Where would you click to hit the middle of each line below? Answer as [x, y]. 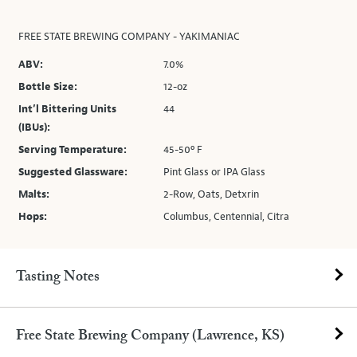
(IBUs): [34, 127]
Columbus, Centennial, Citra [227, 217]
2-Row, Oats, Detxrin [212, 194]
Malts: [34, 194]
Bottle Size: [48, 87]
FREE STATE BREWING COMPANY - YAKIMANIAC [129, 37]
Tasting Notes [58, 277]
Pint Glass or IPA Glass [215, 172]
